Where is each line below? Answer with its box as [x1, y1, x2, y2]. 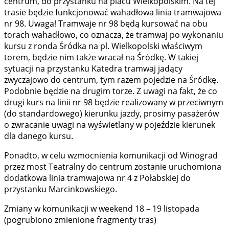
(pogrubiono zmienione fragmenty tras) [4, 214, 156, 226]
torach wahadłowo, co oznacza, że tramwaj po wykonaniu [4, 29, 223, 41]
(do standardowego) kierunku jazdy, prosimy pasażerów [4, 108, 219, 120]
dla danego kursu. [4, 130, 73, 142]
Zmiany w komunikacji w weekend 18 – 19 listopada [4, 203, 199, 215]
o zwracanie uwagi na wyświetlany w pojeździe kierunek [4, 119, 215, 131]
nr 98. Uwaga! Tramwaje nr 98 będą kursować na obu [4, 18, 208, 30]
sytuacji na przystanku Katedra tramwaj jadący [4, 63, 182, 75]
